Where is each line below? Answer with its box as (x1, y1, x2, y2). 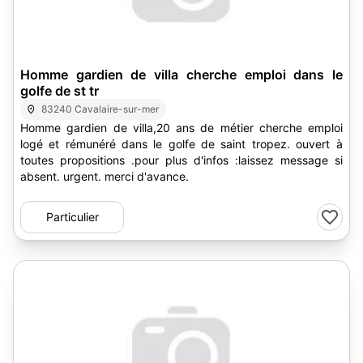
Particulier (45, 210, 99, 224)
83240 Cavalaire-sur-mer (41, 103, 160, 115)
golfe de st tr (20, 83, 99, 99)
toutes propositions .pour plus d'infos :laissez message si (20, 153, 343, 167)
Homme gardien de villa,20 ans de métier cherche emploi (20, 121, 343, 135)
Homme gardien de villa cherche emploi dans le (20, 66, 343, 83)
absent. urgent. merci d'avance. (105, 169, 189, 183)
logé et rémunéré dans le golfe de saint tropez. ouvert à (20, 137, 296, 151)
